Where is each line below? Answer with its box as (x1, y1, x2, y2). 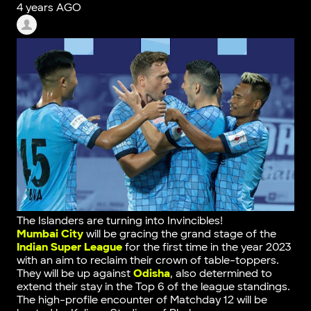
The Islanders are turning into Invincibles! (16, 214, 223, 228)
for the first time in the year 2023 (121, 240, 291, 254)
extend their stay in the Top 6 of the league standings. (16, 280, 290, 294)
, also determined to (169, 267, 272, 280)
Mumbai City (16, 227, 83, 241)
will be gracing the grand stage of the (83, 227, 276, 241)
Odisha (133, 267, 170, 280)
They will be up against (16, 267, 133, 280)
